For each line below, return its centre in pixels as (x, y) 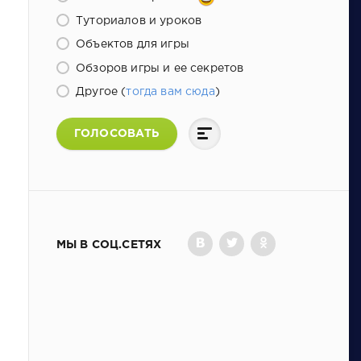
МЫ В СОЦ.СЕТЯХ (109, 245)
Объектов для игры (131, 45)
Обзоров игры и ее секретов (158, 68)
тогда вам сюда (170, 92)
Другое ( (99, 92)
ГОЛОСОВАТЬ (116, 133)
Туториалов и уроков (137, 21)
